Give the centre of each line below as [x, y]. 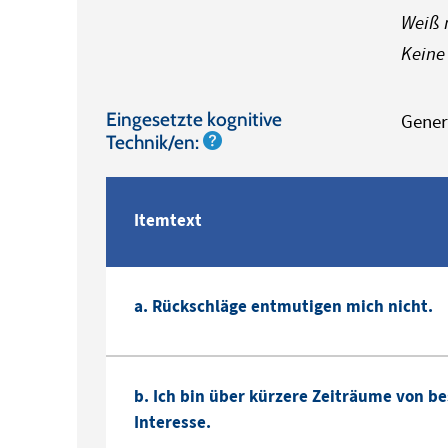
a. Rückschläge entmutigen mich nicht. [284, 307]
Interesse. [173, 423]
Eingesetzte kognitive [193, 119]
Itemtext [168, 221]
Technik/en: [154, 142]
